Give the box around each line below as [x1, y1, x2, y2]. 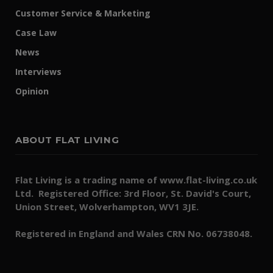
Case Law [15, 27, 57, 39]
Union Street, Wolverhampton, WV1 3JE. [15, 200, 199, 213]
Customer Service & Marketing [15, 7, 151, 19]
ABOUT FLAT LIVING [15, 134, 119, 146]
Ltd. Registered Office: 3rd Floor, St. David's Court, [15, 187, 251, 200]
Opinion [15, 85, 49, 97]
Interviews [15, 66, 62, 78]
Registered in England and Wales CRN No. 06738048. [15, 227, 252, 240]
